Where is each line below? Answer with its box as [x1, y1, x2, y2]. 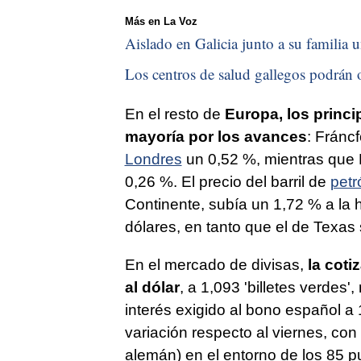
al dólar [124, 278, 180, 296]
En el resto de [124, 105, 225, 122]
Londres [124, 150, 182, 168]
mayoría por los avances [124, 127, 307, 145]
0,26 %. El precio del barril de [124, 172, 330, 190]
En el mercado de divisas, [124, 255, 308, 273]
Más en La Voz [124, 15, 197, 27]
